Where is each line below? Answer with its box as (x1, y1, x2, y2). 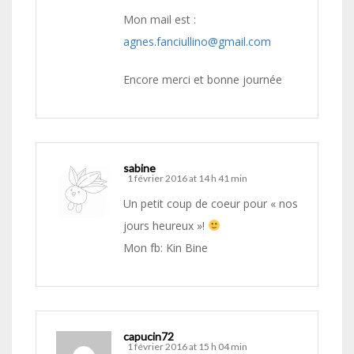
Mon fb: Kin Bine (123, 240, 208, 256)
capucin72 (123, 330, 174, 344)
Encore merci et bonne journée (123, 72, 282, 88)
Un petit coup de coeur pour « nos (123, 196, 298, 212)
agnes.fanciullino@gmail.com (123, 34, 271, 50)
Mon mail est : (123, 12, 196, 28)
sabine (123, 161, 156, 175)
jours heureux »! (123, 218, 208, 234)
